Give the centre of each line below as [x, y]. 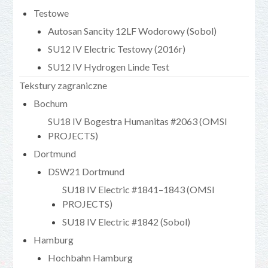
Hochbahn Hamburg [91, 257]
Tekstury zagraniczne [63, 85]
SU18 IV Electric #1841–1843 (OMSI [139, 189]
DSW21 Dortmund [86, 171]
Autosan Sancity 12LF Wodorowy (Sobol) [133, 31]
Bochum [51, 103]
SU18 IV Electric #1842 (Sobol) [127, 221]
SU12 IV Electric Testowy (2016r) [117, 48]
